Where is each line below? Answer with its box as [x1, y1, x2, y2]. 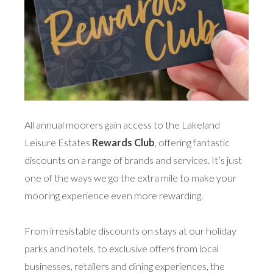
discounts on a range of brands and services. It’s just [24, 154, 242, 166]
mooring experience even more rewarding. [24, 190, 203, 201]
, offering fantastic [155, 136, 230, 148]
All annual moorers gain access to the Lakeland [24, 119, 220, 130]
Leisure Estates [24, 136, 92, 148]
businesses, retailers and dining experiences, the [24, 260, 225, 272]
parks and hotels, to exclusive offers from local [24, 243, 219, 254]
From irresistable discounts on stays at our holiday [24, 225, 236, 236]
